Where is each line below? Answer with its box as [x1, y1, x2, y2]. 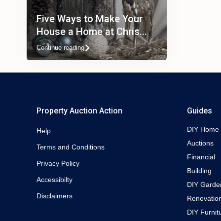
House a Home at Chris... [37, 26, 147, 37]
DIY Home [187, 125, 219, 133]
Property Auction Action [37, 106, 122, 115]
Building [187, 167, 212, 175]
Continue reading [37, 44, 84, 51]
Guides [187, 106, 212, 115]
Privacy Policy [37, 159, 79, 167]
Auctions [187, 139, 214, 147]
